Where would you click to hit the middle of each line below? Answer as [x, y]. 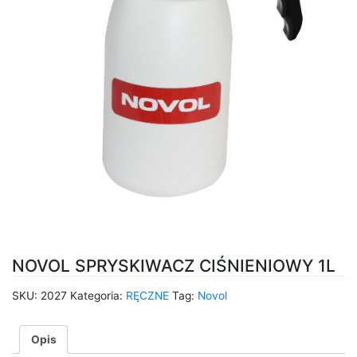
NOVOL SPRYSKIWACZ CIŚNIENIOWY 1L [174, 266]
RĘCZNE [147, 295]
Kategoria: [98, 295]
